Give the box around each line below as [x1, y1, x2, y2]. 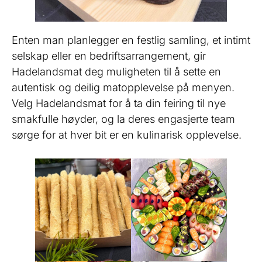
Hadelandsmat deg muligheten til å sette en [12, 65, 221, 78]
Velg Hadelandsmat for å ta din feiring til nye [12, 96, 226, 109]
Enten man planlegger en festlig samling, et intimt [12, 33, 250, 46]
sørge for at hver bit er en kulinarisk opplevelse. [12, 128, 242, 141]
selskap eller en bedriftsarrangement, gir [12, 49, 206, 62]
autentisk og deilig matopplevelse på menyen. [12, 81, 235, 94]
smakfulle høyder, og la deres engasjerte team [12, 112, 235, 125]
